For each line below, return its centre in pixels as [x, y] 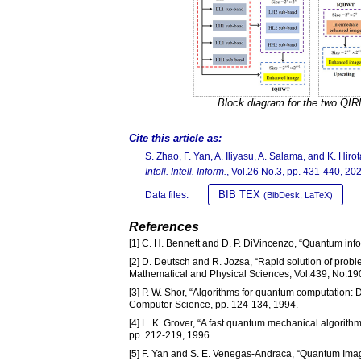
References [164, 227]
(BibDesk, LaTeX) [298, 195]
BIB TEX [241, 195]
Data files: [167, 195]
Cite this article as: [175, 139]
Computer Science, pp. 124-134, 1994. [214, 305]
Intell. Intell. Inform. [186, 172]
